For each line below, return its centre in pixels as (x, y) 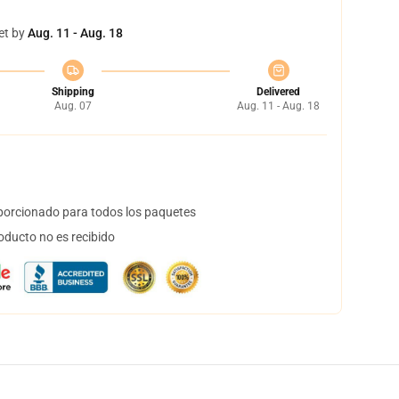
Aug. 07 (73, 106)
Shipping (73, 92)
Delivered (278, 92)
